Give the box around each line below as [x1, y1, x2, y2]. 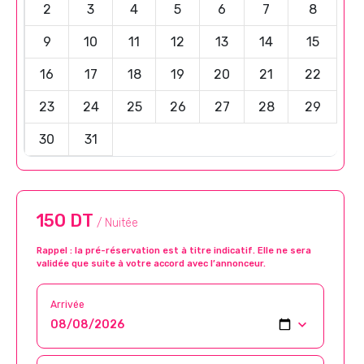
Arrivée [50, 298, 84, 310]
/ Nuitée [97, 215, 138, 230]
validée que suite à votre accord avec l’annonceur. [37, 258, 266, 269]
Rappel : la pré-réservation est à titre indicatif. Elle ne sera [37, 245, 311, 256]
